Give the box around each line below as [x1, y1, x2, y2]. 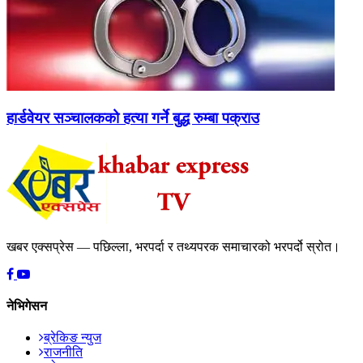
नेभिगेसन [6, 298, 47, 313]
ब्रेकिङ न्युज [44, 331, 101, 345]
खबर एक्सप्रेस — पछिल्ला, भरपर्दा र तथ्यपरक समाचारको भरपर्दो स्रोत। [6, 239, 340, 254]
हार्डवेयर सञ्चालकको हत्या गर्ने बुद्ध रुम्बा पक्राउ [6, 109, 259, 126]
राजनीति [44, 345, 83, 360]
